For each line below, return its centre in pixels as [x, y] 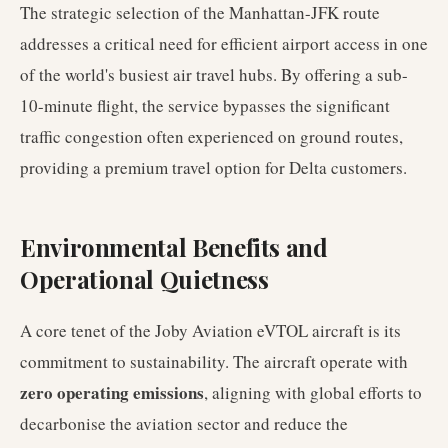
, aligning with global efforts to [313, 392]
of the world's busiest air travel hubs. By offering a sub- [214, 74]
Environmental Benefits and [174, 247]
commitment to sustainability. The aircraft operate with [214, 361]
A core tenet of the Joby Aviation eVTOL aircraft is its [210, 330]
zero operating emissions [112, 392]
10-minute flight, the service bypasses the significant [205, 105]
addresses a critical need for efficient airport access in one [224, 43]
